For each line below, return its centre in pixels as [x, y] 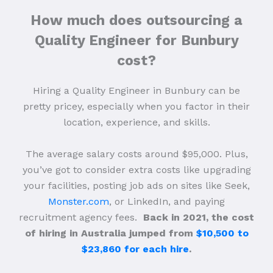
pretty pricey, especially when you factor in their [136, 107]
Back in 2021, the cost [199, 218]
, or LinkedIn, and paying [167, 202]
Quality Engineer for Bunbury [136, 41]
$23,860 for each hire [135, 249]
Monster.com [79, 202]
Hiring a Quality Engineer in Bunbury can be [136, 91]
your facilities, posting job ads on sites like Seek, [136, 186]
